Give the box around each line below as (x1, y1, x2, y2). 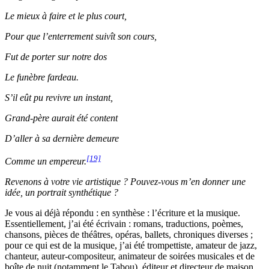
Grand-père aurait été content (5, 113, 118, 124)
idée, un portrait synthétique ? (5, 187, 118, 198)
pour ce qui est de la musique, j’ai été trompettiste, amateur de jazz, (5, 240, 257, 251)
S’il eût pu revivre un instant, (5, 92, 113, 103)
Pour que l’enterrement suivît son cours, (5, 31, 157, 42)
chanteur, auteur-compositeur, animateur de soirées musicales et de (5, 251, 255, 262)
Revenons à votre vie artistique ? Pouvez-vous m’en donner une (5, 177, 246, 187)
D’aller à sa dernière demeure (5, 133, 119, 144)
